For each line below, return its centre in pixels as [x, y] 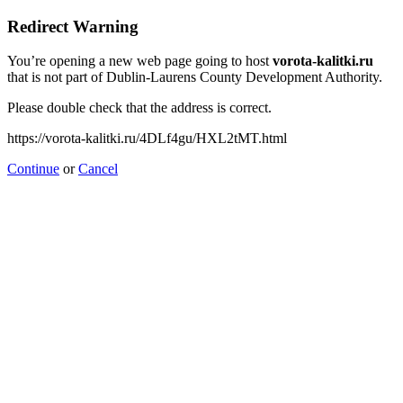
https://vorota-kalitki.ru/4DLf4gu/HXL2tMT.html [147, 139]
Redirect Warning [73, 26]
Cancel [98, 169]
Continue [33, 169]
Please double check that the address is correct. [139, 108]
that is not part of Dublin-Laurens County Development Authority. [195, 77]
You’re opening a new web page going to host [140, 61]
